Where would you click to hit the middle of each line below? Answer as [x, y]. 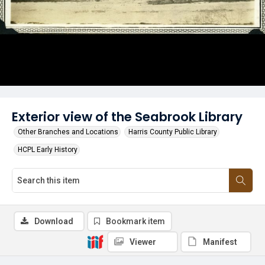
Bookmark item [135, 221]
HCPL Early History [48, 150]
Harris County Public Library [173, 132]
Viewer [143, 242]
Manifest [220, 242]
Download [54, 221]
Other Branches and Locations [68, 132]
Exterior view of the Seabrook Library [127, 117]
